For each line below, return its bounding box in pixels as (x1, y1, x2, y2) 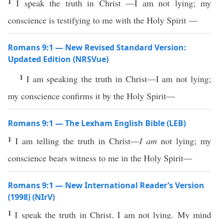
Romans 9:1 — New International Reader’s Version (8, 180, 204, 191)
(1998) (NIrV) (8, 192, 55, 202)
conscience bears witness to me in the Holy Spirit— (8, 152, 192, 164)
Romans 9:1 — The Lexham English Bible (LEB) (8, 118, 186, 129)
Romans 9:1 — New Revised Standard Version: (8, 42, 186, 53)
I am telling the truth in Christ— (15, 135, 139, 147)
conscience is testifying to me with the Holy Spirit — (8, 14, 197, 26)
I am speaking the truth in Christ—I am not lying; (26, 73, 212, 85)
